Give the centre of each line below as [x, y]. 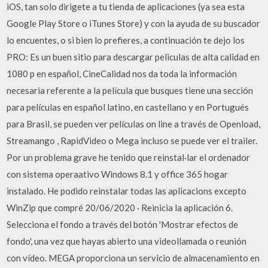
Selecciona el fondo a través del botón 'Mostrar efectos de [123, 224]
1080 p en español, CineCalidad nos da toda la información [122, 73]
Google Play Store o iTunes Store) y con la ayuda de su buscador [134, 23]
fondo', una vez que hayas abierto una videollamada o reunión [127, 241]
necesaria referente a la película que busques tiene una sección [130, 90]
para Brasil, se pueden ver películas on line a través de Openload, [134, 124]
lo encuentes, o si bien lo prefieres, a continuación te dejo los [126, 40]
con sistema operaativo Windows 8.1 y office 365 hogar [118, 174]
